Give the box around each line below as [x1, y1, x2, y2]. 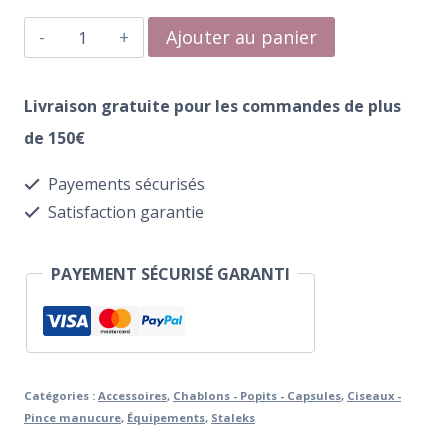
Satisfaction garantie [44, 200, 204, 223]
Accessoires [98, 387, 167, 403]
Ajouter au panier [166, 24, 318, 49]
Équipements [127, 409, 205, 425]
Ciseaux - [347, 387, 401, 403]
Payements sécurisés [44, 172, 205, 195]
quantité [62, 21, 126, 44]
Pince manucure [24, 409, 121, 425]
